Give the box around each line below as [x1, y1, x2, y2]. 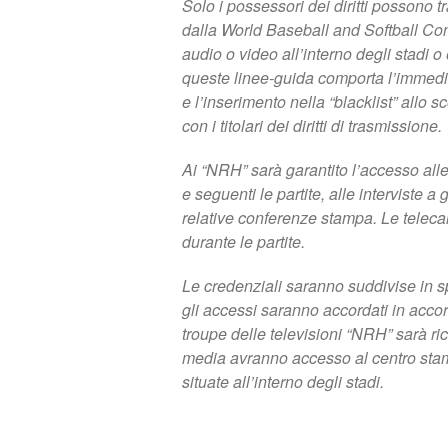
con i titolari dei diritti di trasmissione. [182, 113, 442, 137]
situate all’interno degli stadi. [182, 369, 384, 393]
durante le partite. [182, 229, 305, 253]
